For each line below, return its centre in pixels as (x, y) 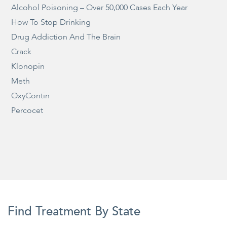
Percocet (27, 110)
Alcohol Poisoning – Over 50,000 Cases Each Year (100, 7)
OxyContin (31, 96)
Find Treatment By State (74, 211)
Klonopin (28, 66)
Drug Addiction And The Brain (66, 37)
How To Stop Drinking (51, 22)
